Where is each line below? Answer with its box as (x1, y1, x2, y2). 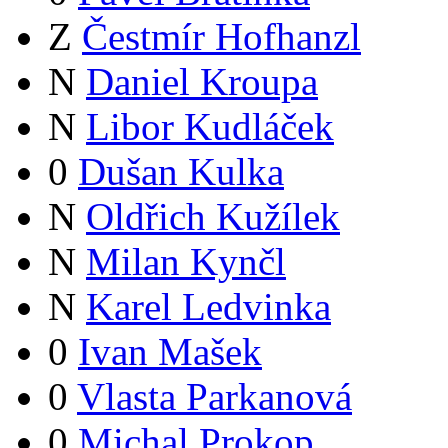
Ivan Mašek (78, 329, 262, 373)
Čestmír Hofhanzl (82, 14, 361, 58)
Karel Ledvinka (86, 284, 331, 328)
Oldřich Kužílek (86, 194, 340, 238)
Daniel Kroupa (86, 59, 318, 103)
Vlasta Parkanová (77, 374, 352, 418)
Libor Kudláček (86, 104, 334, 148)
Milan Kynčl (86, 239, 286, 283)
